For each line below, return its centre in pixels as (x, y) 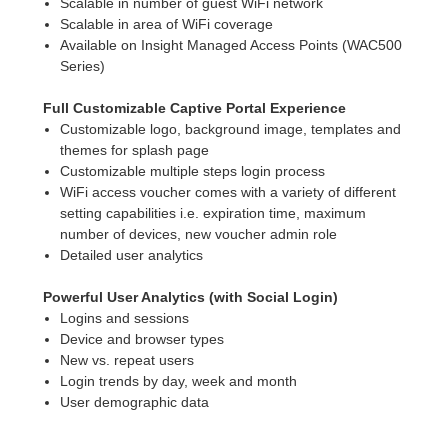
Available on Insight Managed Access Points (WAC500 (230, 45)
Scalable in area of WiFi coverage (166, 24)
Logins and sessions (124, 318)
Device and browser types (141, 339)
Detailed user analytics (131, 255)
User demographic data (134, 402)
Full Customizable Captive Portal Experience (195, 108)
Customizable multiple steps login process (192, 171)
